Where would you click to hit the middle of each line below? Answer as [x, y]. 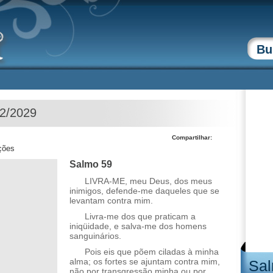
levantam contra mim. [111, 200]
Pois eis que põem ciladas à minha [152, 252]
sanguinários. [95, 236]
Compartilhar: [192, 137]
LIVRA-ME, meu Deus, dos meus [148, 181]
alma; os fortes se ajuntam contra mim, [145, 261]
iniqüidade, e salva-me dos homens [138, 226]
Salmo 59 [91, 164]
